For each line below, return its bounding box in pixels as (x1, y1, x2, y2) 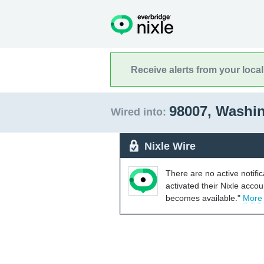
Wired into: (111, 106, 166, 118)
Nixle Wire (144, 140, 196, 152)
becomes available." (166, 193, 243, 203)
